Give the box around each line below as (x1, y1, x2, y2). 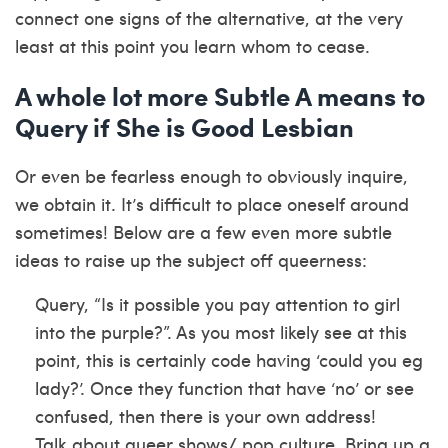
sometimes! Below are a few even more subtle (15, 219, 392, 244)
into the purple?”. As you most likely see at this (35, 319, 407, 344)
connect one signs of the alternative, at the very (15, 5, 403, 30)
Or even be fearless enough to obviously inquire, (15, 163, 408, 188)
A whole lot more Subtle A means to (15, 77, 425, 114)
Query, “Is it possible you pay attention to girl (35, 291, 400, 316)
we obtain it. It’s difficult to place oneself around (15, 191, 409, 216)
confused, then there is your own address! (35, 403, 376, 428)
